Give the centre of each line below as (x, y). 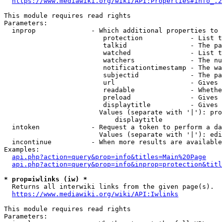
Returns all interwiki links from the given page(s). (109, 187)
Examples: (22, 149)
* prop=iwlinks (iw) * (46, 179)
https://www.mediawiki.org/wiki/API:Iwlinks (95, 194)
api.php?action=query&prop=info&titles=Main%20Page (109, 157)
